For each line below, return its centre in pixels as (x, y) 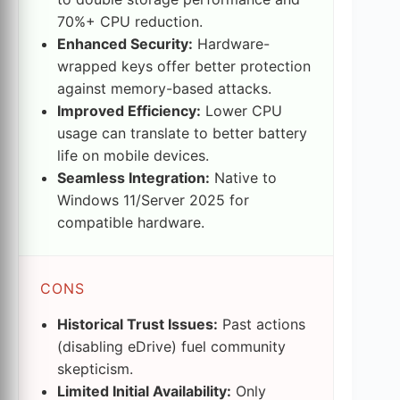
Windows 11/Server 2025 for (154, 200)
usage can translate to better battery (183, 133)
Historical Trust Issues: (138, 324)
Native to (244, 177)
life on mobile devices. (133, 155)
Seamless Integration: (134, 177)
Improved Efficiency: (129, 110)
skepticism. (96, 368)
